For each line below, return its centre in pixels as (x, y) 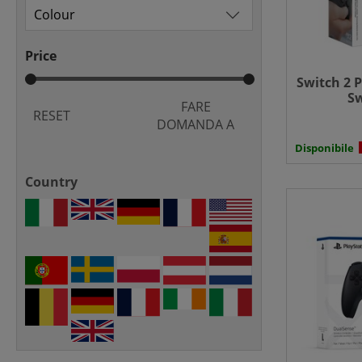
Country (51, 181)
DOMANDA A (196, 124)
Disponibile (324, 148)
